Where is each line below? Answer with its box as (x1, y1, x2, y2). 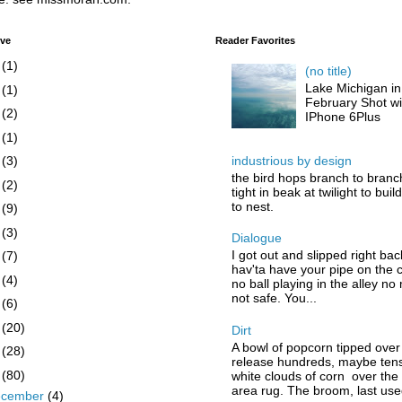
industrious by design (231, 153, 352, 169)
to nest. (231, 198, 274, 214)
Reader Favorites (215, 34, 295, 46)
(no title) (305, 64, 353, 79)
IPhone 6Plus (305, 109, 381, 125)
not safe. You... (231, 291, 317, 306)
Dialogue (231, 231, 282, 246)
